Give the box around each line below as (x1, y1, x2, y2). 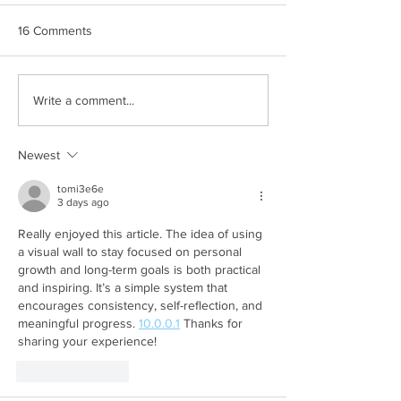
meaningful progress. (18, 316, 139, 331)
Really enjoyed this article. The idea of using (18, 226, 266, 242)
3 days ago (57, 196, 109, 209)
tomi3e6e (57, 183, 104, 196)
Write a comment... (33, 92, 134, 107)
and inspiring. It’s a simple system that (18, 280, 231, 295)
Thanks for (180, 316, 246, 331)
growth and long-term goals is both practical (18, 262, 264, 277)
